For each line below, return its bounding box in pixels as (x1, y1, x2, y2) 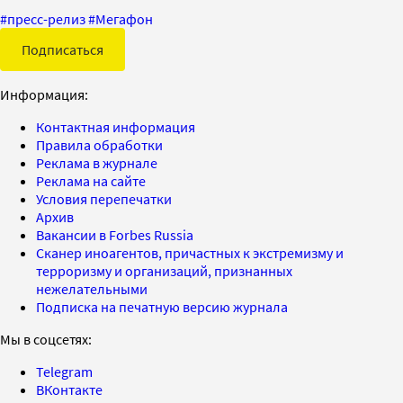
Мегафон (95, 9, 153, 28)
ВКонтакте (36, 380, 103, 399)
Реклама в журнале (36, 153, 157, 172)
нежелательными (36, 279, 148, 298)
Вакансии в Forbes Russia (36, 225, 193, 244)
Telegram (36, 362, 93, 381)
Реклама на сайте (36, 171, 146, 190)
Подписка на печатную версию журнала (36, 297, 288, 316)
